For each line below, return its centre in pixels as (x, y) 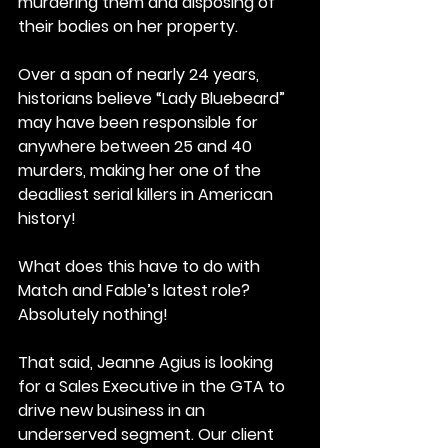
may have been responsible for (140, 122)
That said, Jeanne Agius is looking (147, 362)
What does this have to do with (141, 266)
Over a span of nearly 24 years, (140, 74)
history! (47, 218)
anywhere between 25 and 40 (137, 146)
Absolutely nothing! (93, 314)
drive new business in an (113, 410)
